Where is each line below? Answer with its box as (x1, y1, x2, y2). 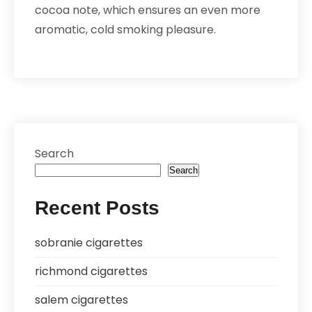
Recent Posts (35, 197, 159, 219)
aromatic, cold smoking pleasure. (35, 22, 216, 38)
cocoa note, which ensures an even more (35, 2, 260, 18)
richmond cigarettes (35, 263, 148, 279)
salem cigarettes (35, 292, 128, 308)
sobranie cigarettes (35, 235, 143, 251)
